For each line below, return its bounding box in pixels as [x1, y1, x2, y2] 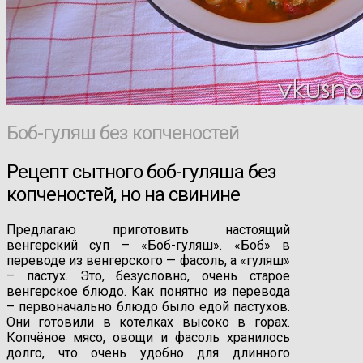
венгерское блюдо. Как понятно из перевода [6, 283, 290, 299]
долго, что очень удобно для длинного [6, 344, 290, 361]
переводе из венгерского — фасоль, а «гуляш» [6, 252, 290, 268]
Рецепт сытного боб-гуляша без [6, 160, 276, 183]
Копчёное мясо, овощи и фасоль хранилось [6, 329, 290, 345]
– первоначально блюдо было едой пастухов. [6, 298, 290, 314]
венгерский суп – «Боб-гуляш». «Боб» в [6, 237, 290, 253]
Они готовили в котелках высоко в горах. [6, 314, 290, 330]
